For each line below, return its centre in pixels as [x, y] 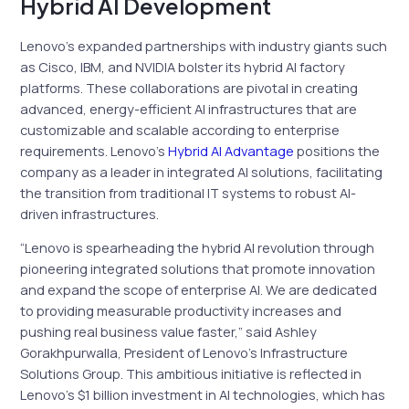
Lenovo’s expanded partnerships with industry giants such [204, 45]
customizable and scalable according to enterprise [180, 129]
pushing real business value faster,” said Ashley [169, 332]
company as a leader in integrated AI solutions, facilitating [202, 171]
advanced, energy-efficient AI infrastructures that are [189, 108]
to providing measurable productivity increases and [181, 311]
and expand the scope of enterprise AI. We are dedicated [199, 290]
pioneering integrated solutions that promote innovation [198, 269]
